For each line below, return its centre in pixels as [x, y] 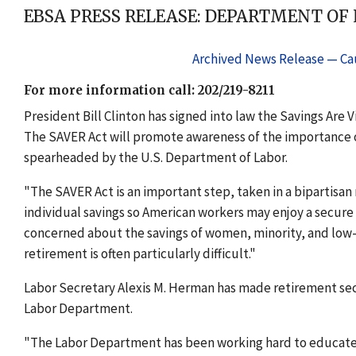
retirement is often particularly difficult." [140, 254]
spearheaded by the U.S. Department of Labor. [156, 158]
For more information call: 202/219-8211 [149, 91]
